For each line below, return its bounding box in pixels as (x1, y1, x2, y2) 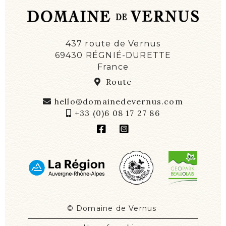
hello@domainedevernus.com (54, 96, 183, 106)
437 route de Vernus (65, 38, 161, 48)
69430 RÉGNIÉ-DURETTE (54, 50, 172, 60)
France (97, 62, 129, 72)
